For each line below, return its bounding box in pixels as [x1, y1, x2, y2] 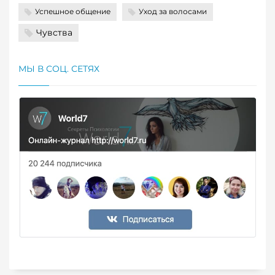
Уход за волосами [139, 7, 207, 17]
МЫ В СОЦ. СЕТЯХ [18, 63, 99, 75]
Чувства [36, 27, 72, 39]
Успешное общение [35, 7, 110, 17]
